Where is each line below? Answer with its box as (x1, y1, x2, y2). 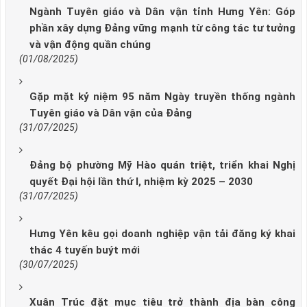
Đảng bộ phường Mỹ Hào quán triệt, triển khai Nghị (29, 159, 295, 172)
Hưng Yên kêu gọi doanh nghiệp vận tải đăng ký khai (29, 228, 295, 241)
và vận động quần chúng (29, 38, 151, 51)
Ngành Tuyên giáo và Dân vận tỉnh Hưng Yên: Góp (29, 5, 295, 19)
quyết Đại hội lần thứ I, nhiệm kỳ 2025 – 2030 (29, 175, 253, 188)
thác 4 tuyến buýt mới (29, 244, 140, 257)
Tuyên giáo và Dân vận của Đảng (29, 107, 192, 120)
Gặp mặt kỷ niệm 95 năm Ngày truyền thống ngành (29, 90, 295, 103)
